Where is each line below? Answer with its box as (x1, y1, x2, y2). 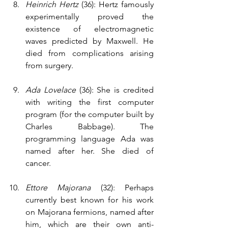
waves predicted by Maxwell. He (25, 36, 154, 46)
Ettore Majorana (25, 183, 91, 192)
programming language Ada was (25, 134, 154, 144)
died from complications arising (25, 48, 154, 58)
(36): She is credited (79, 85, 154, 95)
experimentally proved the (25, 12, 154, 21)
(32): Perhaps (91, 183, 154, 192)
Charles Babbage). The (25, 122, 154, 131)
